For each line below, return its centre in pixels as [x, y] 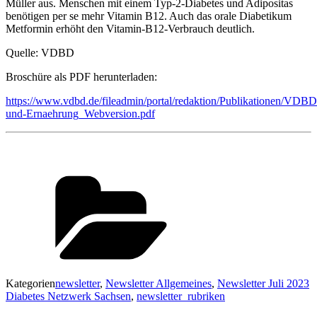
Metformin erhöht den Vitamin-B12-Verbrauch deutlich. [130, 28]
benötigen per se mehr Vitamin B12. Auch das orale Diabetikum [149, 16]
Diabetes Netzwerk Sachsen [68, 296]
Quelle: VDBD [40, 52]
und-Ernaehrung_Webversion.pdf [80, 113]
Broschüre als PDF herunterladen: [81, 76]
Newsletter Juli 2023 [263, 283]
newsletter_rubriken [181, 296]
